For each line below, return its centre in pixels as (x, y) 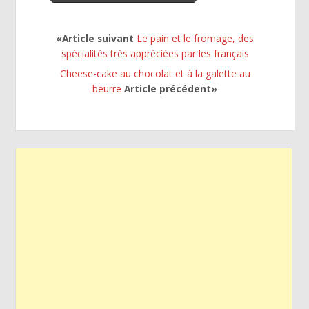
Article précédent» (170, 88)
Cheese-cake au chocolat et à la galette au (155, 73)
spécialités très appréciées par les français (155, 53)
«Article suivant (97, 38)
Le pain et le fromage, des (196, 38)
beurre (107, 88)
